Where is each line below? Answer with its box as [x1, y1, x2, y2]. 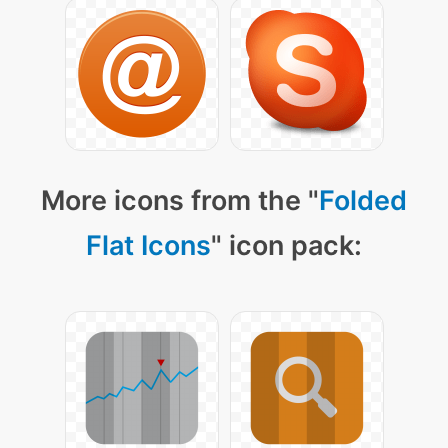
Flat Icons [86, 229, 211, 263]
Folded [319, 184, 407, 218]
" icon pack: [211, 229, 362, 263]
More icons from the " [41, 184, 319, 218]
